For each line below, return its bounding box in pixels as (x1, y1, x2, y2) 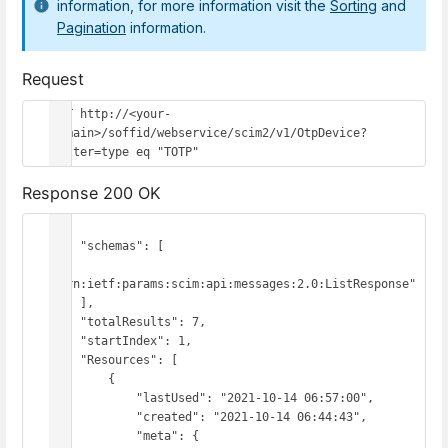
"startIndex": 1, (52, 334, 80, 349)
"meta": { (52, 429, 136, 444)
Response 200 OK (22, 182, 161, 203)
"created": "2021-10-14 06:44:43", (52, 410, 136, 425)
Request (22, 69, 84, 90)
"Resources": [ (52, 353, 80, 368)
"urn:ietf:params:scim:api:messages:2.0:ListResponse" (52, 277, 416, 292)
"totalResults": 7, (52, 315, 80, 330)
